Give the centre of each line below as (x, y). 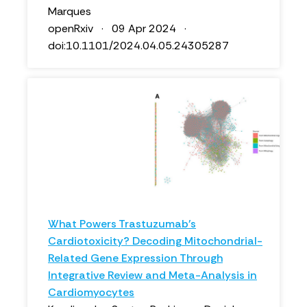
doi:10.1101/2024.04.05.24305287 (138, 46)
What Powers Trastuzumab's (122, 224)
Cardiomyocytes (91, 292)
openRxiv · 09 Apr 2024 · (120, 28)
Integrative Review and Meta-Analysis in (152, 275)
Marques (70, 11)
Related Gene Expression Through (135, 258)
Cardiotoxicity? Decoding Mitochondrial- (155, 241)
